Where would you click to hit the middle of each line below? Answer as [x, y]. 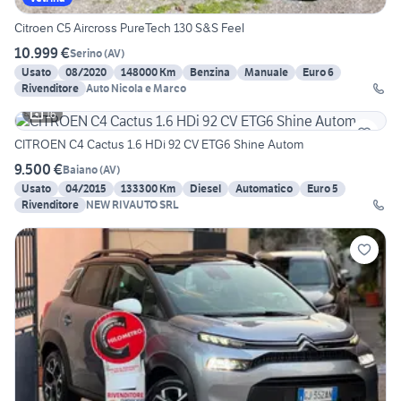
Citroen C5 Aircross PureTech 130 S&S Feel [129, 28]
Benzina [210, 73]
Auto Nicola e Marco [136, 89]
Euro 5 [323, 189]
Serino [86, 53]
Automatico [264, 189]
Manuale [266, 73]
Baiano [80, 169]
